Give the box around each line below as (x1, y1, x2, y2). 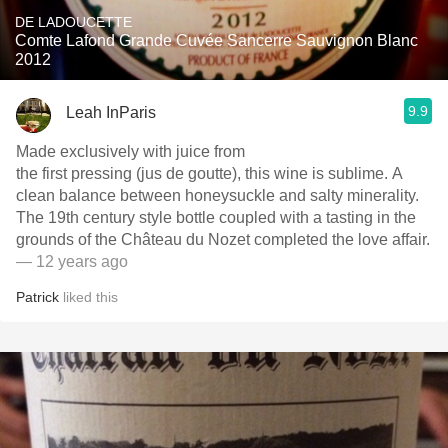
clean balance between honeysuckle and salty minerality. (16, 187, 419, 204)
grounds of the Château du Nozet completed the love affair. (16, 231, 430, 248)
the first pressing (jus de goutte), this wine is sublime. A (16, 165, 403, 182)
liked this (59, 289, 118, 305)
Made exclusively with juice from (16, 143, 245, 160)
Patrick (16, 289, 59, 305)
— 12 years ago (16, 253, 128, 270)
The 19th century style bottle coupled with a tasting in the (16, 209, 416, 226)
